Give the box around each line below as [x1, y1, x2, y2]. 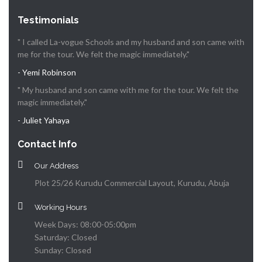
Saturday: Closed [35, 232, 97, 242]
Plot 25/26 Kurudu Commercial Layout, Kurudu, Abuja [35, 177, 229, 188]
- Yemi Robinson [18, 67, 76, 77]
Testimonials [18, 14, 79, 26]
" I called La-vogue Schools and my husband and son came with [18, 36, 244, 47]
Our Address [35, 161, 78, 170]
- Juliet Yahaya [18, 115, 70, 126]
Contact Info [18, 138, 77, 150]
